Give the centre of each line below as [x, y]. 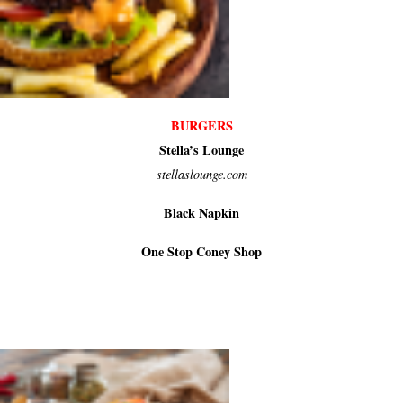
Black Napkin [201, 213]
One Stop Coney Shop [201, 251]
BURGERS [201, 125]
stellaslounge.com [201, 174]
